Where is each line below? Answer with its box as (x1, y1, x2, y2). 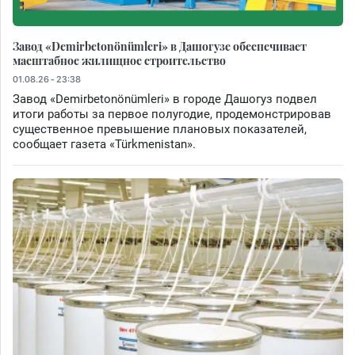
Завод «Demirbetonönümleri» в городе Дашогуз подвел (13, 92, 317, 107)
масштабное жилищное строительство (13, 52, 226, 69)
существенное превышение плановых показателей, (13, 122, 307, 137)
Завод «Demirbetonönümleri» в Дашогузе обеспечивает (13, 38, 307, 55)
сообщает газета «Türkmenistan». (13, 137, 196, 152)
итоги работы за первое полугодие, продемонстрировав (13, 107, 331, 122)
